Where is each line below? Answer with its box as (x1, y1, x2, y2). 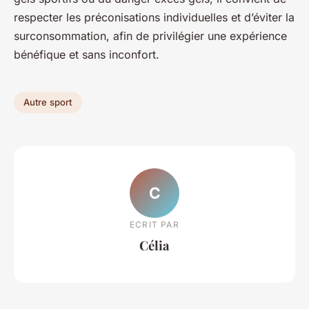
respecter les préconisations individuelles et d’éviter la (14, 10, 295, 24)
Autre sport (23, 97, 72, 108)
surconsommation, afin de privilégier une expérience (14, 28, 287, 43)
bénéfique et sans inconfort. (14, 47, 159, 61)
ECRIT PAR (130, 219, 179, 230)
